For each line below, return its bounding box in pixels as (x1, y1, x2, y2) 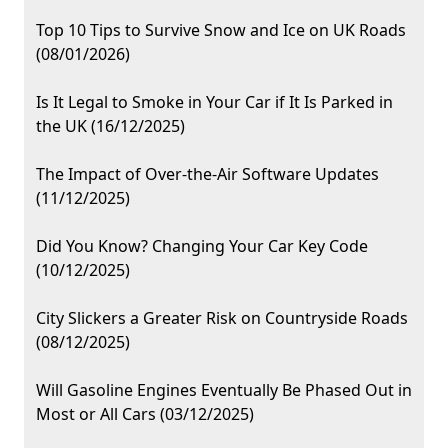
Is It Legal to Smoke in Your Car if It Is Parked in (36, 91, 393, 114)
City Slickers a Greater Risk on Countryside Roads (36, 307, 408, 330)
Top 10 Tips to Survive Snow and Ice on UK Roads (36, 19, 406, 42)
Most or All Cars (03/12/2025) (36, 403, 254, 426)
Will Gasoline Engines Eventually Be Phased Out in (36, 379, 412, 402)
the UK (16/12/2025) (36, 115, 185, 138)
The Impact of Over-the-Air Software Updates (36, 163, 379, 186)
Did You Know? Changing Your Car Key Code (36, 235, 368, 258)
